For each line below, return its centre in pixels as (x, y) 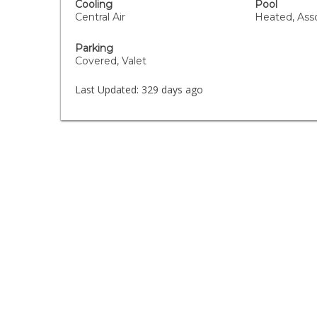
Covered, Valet (111, 61)
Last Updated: (107, 90)
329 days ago (171, 90)
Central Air (100, 17)
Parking (94, 48)
